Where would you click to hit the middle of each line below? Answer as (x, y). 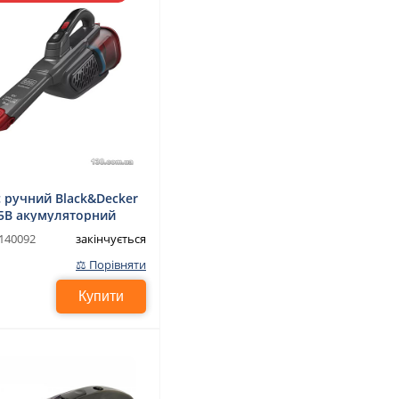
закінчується (111, 238)
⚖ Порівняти (111, 265)
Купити (105, 297)
